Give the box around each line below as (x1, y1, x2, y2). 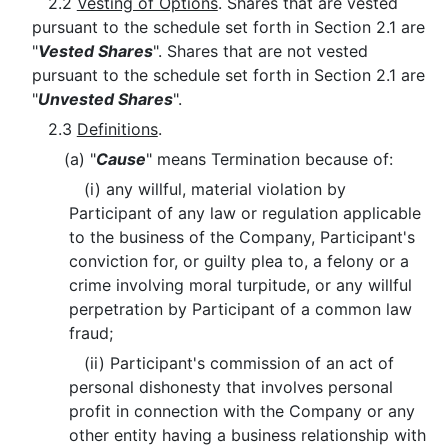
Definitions (76, 119, 158, 139)
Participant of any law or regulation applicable (69, 203, 422, 223)
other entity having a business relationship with (69, 425, 427, 445)
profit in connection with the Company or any (69, 401, 416, 421)
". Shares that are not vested (152, 41, 368, 61)
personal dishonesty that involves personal (69, 377, 394, 397)
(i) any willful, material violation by (83, 179, 346, 199)
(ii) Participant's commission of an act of (83, 353, 394, 373)
